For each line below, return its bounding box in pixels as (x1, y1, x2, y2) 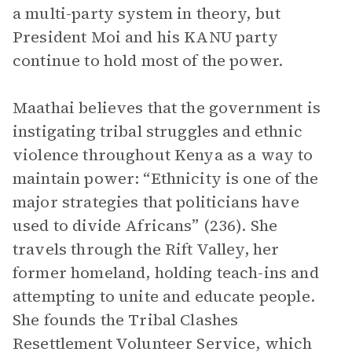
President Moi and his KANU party (13, 26, 278, 48)
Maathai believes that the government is (13, 97, 321, 119)
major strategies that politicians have (13, 191, 299, 213)
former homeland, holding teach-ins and (13, 262, 319, 284)
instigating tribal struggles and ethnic (13, 120, 302, 142)
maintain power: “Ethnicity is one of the (13, 167, 318, 189)
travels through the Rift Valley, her (13, 238, 280, 260)
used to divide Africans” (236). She (13, 214, 278, 236)
